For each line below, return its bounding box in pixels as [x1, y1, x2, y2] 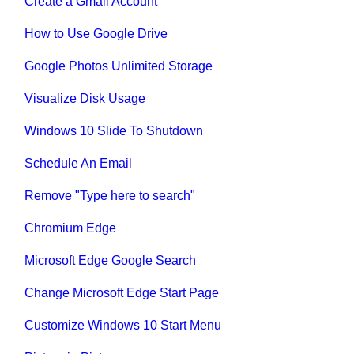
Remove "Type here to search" [24, 188, 196, 202]
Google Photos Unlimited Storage [24, 58, 213, 73]
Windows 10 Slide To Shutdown [24, 123, 204, 137]
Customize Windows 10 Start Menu [24, 318, 222, 332]
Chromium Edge [24, 220, 117, 235]
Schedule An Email [24, 156, 133, 170]
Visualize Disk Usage [24, 91, 146, 105]
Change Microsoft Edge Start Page [24, 285, 220, 299]
